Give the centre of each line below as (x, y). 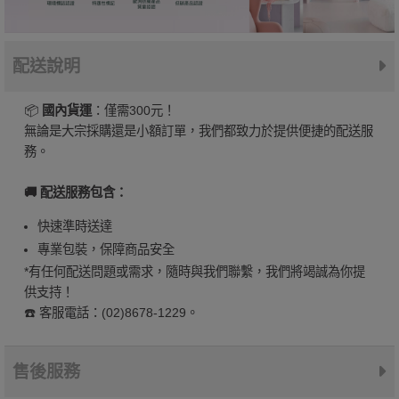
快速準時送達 (74, 227)
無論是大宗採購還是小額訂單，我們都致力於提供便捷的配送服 (198, 130)
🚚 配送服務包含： (75, 192)
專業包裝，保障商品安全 (106, 250)
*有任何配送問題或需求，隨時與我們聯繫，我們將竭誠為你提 (194, 272)
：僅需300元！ (133, 110)
